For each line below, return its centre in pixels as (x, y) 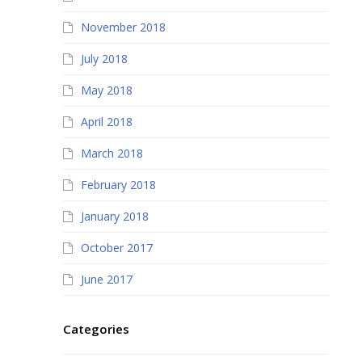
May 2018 (107, 90)
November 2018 (124, 27)
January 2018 (115, 216)
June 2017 (107, 279)
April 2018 (107, 122)
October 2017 (117, 248)
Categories (97, 329)
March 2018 (112, 153)
